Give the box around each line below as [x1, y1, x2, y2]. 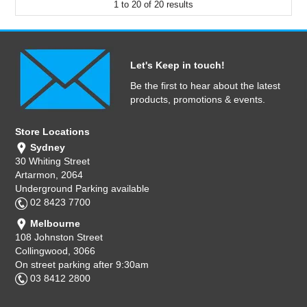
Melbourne [27, 217, 81, 229]
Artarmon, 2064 [15, 169, 84, 181]
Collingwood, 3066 [15, 245, 96, 256]
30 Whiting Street [15, 156, 90, 167]
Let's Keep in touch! [130, 59, 225, 71]
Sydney [27, 141, 66, 153]
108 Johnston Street [15, 231, 103, 243]
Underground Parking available [15, 183, 150, 195]
